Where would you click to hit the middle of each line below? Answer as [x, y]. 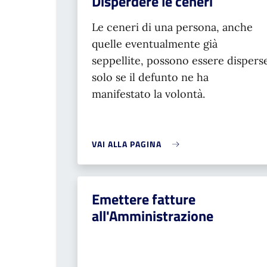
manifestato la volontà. [148, 94]
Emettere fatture [144, 199]
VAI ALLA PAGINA [127, 144]
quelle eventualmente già [155, 44]
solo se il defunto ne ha [150, 77]
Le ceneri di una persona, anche [172, 27]
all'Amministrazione [153, 216]
